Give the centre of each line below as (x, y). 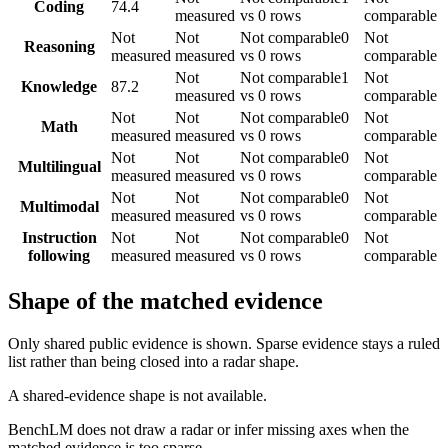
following (59, 255)
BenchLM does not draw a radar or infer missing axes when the (208, 429)
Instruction (59, 237)
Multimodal (59, 206)
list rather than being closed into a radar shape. (153, 361)
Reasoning (59, 46)
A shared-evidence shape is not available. (137, 395)
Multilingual (59, 166)
